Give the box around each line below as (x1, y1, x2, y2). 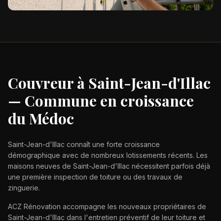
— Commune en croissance (8, 90, 194, 110)
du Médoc (8, 108, 74, 128)
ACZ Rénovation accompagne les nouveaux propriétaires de (8, 202, 206, 211)
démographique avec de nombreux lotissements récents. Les (8, 150, 208, 159)
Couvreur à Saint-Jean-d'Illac (8, 73, 211, 93)
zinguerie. (8, 183, 40, 192)
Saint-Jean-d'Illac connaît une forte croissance (8, 140, 160, 148)
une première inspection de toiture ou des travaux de (8, 172, 183, 181)
